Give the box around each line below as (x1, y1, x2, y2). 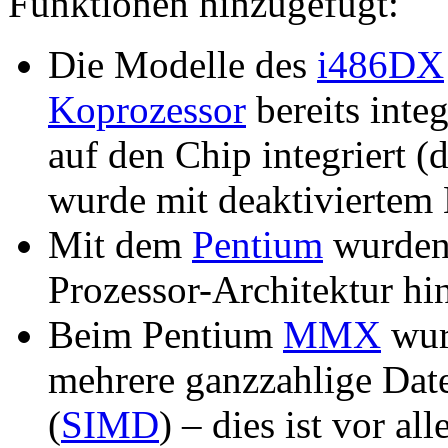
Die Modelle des (48, 43, 317, 87)
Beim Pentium (48, 313, 283, 357)
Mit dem (48, 223, 192, 267)
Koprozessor (48, 88, 246, 132)
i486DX (317, 43, 444, 87)
